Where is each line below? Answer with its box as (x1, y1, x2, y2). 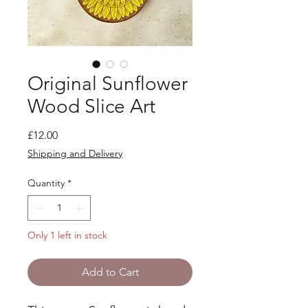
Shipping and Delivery (27, 147, 122, 160)
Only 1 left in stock (27, 229, 107, 242)
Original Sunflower (27, 72, 188, 96)
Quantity (27, 177, 65, 190)
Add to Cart (81, 265, 139, 279)
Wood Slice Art (27, 95, 155, 118)
